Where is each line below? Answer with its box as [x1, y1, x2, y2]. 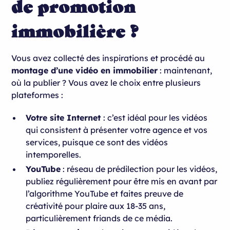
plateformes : [11, 89, 64, 100]
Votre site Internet [26, 112, 104, 123]
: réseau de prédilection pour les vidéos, [61, 163, 218, 174]
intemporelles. [26, 149, 82, 160]
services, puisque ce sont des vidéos [26, 137, 168, 147]
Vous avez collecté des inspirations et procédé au [11, 52, 205, 63]
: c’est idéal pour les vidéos [103, 112, 208, 123]
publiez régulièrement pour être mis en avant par [26, 176, 218, 186]
